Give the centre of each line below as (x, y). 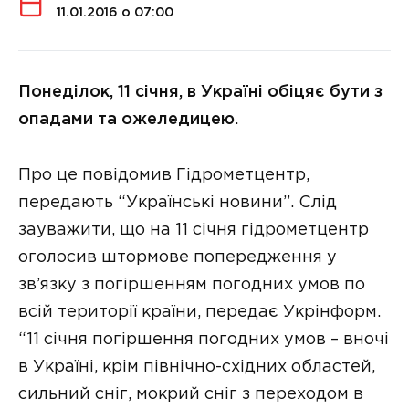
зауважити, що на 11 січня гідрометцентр (194, 230)
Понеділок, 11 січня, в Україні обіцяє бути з (200, 93)
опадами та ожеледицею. (128, 120)
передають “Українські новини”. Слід (178, 202)
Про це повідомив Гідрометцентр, (164, 175)
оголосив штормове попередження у (178, 257)
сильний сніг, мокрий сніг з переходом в (191, 394)
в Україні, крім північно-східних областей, (197, 367)
